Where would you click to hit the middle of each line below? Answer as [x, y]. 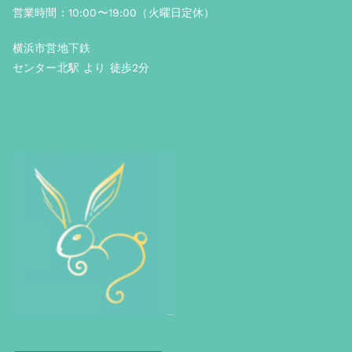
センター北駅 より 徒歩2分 [81, 68]
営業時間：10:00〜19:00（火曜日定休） [114, 13]
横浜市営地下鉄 [52, 48]
